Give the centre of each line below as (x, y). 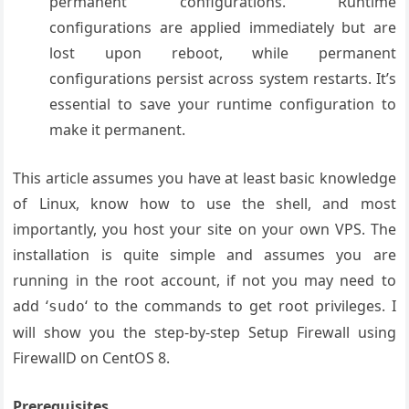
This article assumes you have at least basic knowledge (204, 178)
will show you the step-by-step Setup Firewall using (204, 332)
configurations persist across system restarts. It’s (223, 79)
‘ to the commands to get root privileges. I (241, 306)
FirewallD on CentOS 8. (92, 358)
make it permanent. (118, 130)
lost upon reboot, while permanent (223, 53)
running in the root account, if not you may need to (204, 280)
